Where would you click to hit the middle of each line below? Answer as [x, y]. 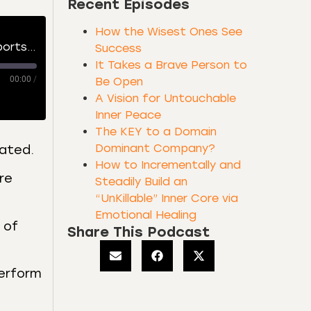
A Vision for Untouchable [166, 98]
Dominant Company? [155, 148]
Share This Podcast [138, 232]
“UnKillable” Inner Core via [167, 198]
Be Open [119, 82]
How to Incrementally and [168, 165]
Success [118, 48]
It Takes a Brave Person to [171, 65]
